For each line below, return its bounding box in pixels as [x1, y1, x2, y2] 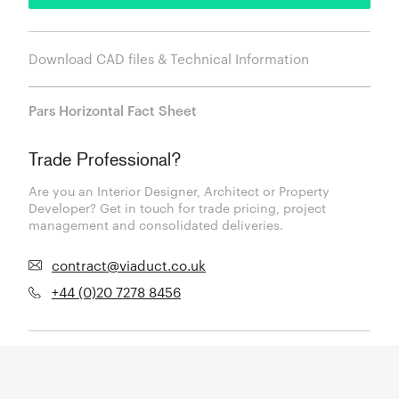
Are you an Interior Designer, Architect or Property [28, 183, 330, 199]
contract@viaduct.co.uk [52, 256, 206, 273]
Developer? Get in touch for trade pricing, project [28, 200, 326, 216]
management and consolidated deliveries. [28, 217, 283, 233]
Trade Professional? [28, 151, 181, 170]
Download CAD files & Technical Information [28, 50, 309, 67]
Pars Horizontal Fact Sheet [28, 102, 197, 118]
